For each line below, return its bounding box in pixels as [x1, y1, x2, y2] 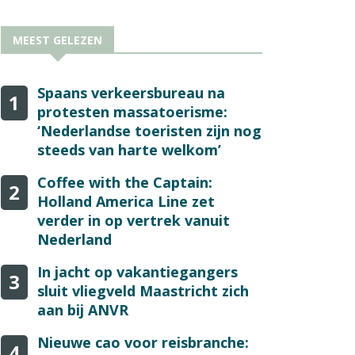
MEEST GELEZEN [13, 32, 102, 48]
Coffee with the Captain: [37, 172, 212, 192]
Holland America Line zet [37, 191, 215, 211]
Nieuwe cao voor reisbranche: [37, 332, 249, 352]
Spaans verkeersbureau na [37, 82, 225, 102]
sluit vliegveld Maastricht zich [37, 281, 249, 300]
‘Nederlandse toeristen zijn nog [37, 120, 261, 140]
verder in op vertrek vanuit [37, 210, 230, 230]
